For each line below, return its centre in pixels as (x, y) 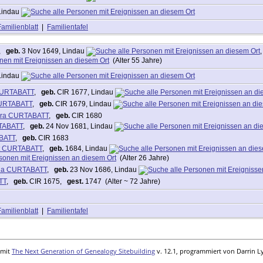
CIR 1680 (86, 115)
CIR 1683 (53, 138)
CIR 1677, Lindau (85, 92)
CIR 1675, (47, 181)
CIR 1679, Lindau (83, 104)
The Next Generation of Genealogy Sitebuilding (83, 251)
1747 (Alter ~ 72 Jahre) (122, 181)
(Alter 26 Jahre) (143, 158)
